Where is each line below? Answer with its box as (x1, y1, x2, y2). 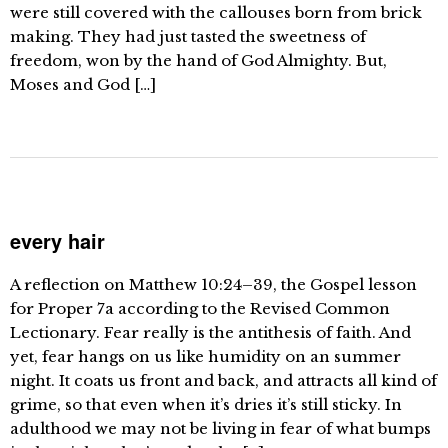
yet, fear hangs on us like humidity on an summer (10, 347, 401, 366)
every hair (10, 226, 105, 255)
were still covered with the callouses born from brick (10, 3, 422, 22)
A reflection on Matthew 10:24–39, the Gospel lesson (10, 275, 417, 294)
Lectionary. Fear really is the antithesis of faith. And (10, 323, 411, 342)
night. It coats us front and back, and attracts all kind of (10, 371, 437, 390)
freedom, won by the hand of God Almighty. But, (10, 51, 387, 70)
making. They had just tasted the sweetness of (10, 27, 366, 46)
